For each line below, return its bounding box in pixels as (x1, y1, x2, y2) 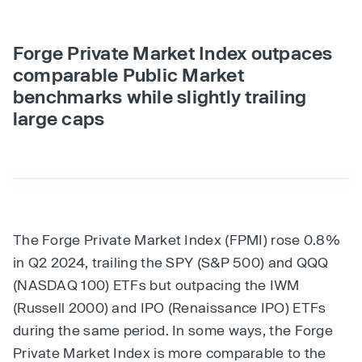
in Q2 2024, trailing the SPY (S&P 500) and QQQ (13, 254, 329, 270)
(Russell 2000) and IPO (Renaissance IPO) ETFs (13, 299, 326, 315)
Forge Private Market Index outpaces (13, 42, 333, 63)
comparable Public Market (13, 64, 244, 85)
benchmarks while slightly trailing (13, 86, 307, 107)
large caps (13, 107, 105, 128)
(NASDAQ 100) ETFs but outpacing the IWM (13, 276, 300, 293)
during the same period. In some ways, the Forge (13, 322, 334, 338)
